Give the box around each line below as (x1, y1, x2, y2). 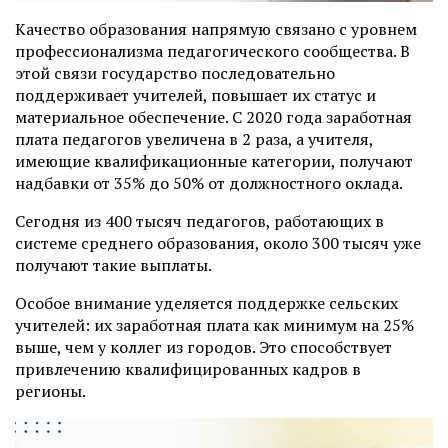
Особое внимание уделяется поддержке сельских (15, 291, 398, 314)
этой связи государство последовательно (15, 61, 335, 84)
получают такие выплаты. (15, 253, 212, 276)
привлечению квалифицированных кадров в (15, 357, 361, 380)
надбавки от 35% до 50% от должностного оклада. (15, 171, 403, 194)
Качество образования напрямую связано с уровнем (15, 17, 417, 40)
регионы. (15, 379, 86, 402)
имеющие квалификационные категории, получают (15, 149, 413, 172)
